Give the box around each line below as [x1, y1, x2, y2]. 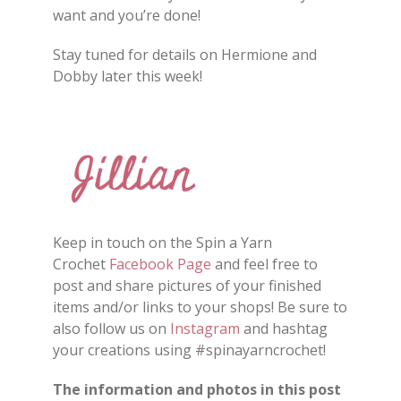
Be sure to [274, 297, 347, 318]
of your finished [212, 276, 321, 296]
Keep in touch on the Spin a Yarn [53, 233, 272, 253]
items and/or [53, 297, 142, 318]
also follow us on [53, 319, 170, 339]
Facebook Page [109, 254, 211, 275]
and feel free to [211, 254, 318, 275]
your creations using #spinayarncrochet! [53, 340, 326, 361]
